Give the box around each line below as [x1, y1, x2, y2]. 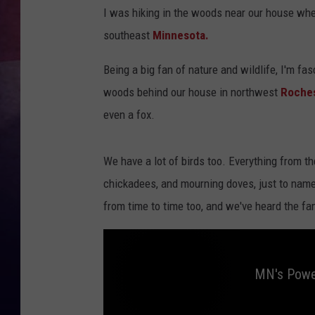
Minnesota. [153, 28, 209, 43]
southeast [103, 28, 153, 43]
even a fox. [103, 108, 155, 122]
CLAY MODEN [233, 128, 288, 139]
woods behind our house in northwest [103, 85, 281, 100]
